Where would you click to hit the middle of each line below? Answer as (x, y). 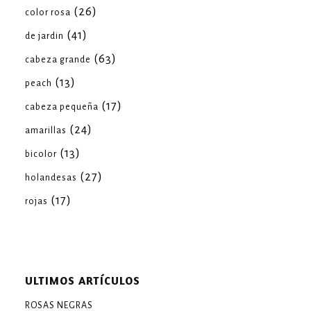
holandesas (51, 178)
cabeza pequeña (62, 107)
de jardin (44, 36)
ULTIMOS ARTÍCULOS (83, 280)
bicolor (41, 154)
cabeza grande (58, 60)
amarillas (46, 131)
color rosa (48, 12)
